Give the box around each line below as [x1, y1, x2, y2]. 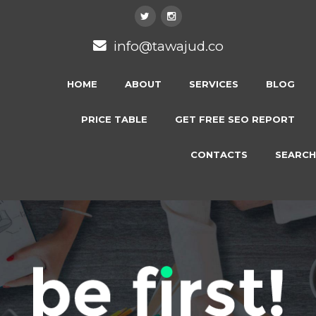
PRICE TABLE [81, 114, 147, 125]
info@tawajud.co [113, 38, 224, 54]
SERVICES [189, 78, 238, 90]
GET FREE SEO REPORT [175, 114, 295, 125]
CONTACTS [190, 149, 248, 160]
